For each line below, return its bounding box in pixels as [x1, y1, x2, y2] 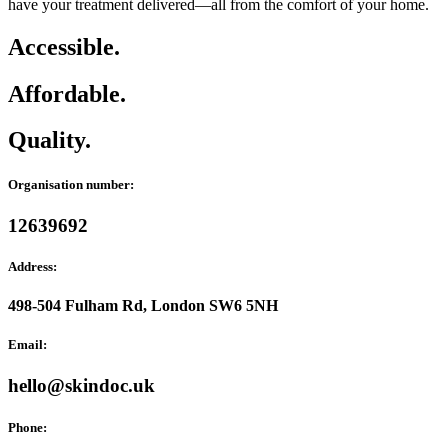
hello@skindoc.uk [8, 375, 155, 397]
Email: [8, 337, 47, 353]
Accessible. [8, 33, 120, 60]
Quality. [8, 127, 91, 154]
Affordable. [8, 80, 126, 107]
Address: [8, 258, 57, 274]
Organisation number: [8, 176, 134, 192]
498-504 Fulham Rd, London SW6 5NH [8, 297, 278, 315]
